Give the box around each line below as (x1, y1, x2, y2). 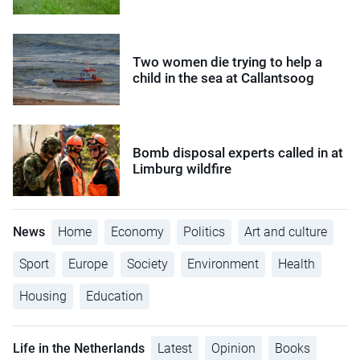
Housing (19, 288, 67, 305)
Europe (68, 256, 108, 272)
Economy (111, 224, 164, 240)
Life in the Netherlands (13, 341, 145, 357)
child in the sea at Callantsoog (133, 69, 315, 86)
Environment (187, 256, 259, 272)
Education (86, 288, 143, 305)
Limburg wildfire (133, 160, 232, 177)
